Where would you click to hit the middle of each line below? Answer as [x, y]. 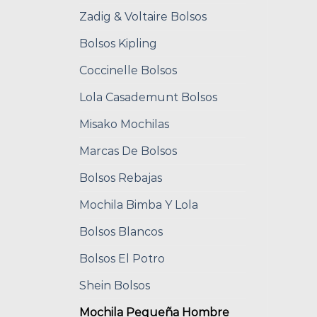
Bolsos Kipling [118, 43]
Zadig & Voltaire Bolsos [143, 16]
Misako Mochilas [124, 124]
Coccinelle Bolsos [128, 70]
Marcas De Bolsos [128, 151]
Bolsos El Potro [122, 258]
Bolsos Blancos [121, 231]
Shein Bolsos [115, 285]
